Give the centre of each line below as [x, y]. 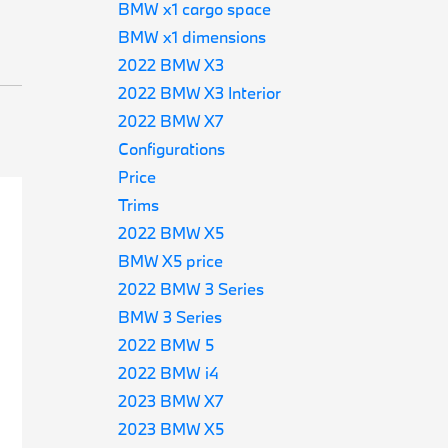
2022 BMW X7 [171, 120]
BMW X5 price [171, 260]
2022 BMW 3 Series [191, 288]
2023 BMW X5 [171, 428]
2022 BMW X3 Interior [200, 92]
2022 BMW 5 [166, 344]
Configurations [172, 148]
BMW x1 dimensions [192, 36]
